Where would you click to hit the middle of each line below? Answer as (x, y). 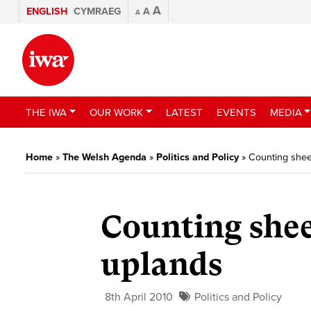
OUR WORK (116, 112)
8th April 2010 (139, 297)
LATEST (184, 112)
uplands (162, 265)
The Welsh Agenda (104, 157)
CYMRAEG (97, 11)
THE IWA (46, 112)
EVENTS (236, 112)
